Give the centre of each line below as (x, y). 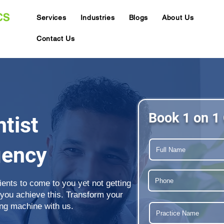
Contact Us (55, 38)
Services (51, 17)
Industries (97, 17)
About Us (178, 17)
